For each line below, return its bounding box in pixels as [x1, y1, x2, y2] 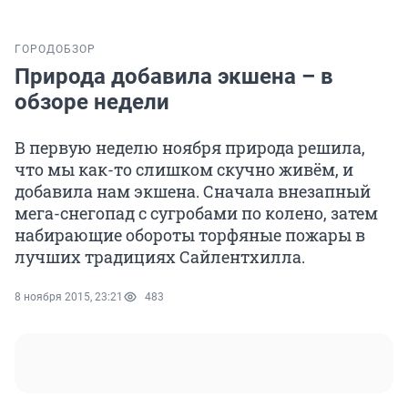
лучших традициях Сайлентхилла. [15, 246, 305, 269]
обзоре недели [15, 89, 169, 116]
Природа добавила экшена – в [15, 64, 333, 90]
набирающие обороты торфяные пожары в [15, 224, 365, 247]
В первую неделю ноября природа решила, [15, 137, 365, 159]
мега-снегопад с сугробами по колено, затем [15, 202, 378, 225]
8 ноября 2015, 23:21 [15, 291, 123, 304]
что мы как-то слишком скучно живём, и [15, 158, 353, 181]
